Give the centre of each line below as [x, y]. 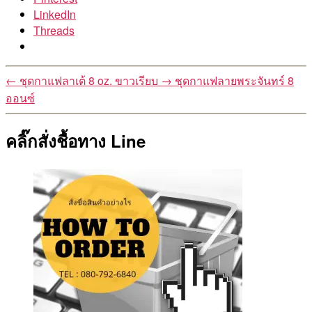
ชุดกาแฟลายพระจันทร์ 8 [234, 80]
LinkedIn [55, 14]
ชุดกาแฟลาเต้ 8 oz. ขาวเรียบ [89, 80]
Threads [54, 30]
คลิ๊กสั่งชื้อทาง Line [76, 140]
